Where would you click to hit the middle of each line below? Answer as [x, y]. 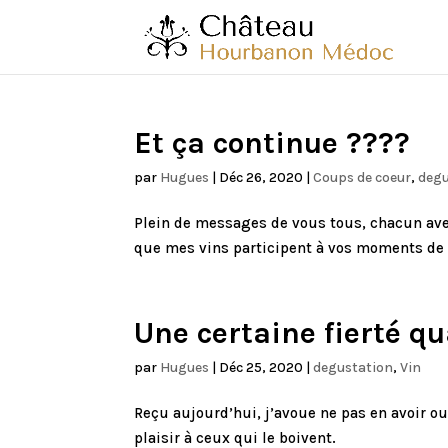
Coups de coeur [362, 177]
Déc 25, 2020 [261, 367]
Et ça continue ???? [272, 143]
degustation [353, 367]
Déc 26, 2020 [261, 177]
